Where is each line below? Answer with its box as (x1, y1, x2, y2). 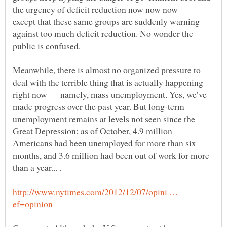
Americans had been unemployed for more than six (13, 136, 196, 149)
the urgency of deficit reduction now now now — (13, 3, 189, 15)
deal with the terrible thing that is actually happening (13, 75, 203, 88)
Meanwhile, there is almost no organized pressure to (13, 63, 201, 76)
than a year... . (13, 161, 61, 173)
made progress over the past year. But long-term (13, 100, 184, 112)
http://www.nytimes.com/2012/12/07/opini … (13, 185, 178, 198)
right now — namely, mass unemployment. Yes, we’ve (13, 88, 207, 100)
